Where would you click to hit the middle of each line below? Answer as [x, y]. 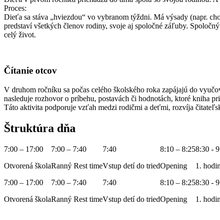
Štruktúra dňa [40, 128]
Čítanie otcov [30, 71]
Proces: [15, 8]
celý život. [20, 35]
